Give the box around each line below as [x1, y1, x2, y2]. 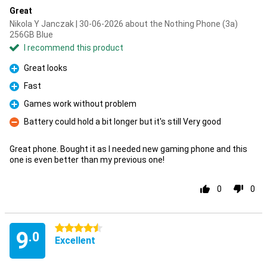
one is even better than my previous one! [10, 155, 164, 164]
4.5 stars [55, 223, 89, 233]
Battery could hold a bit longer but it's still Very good [24, 117, 221, 126]
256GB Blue [10, 30, 53, 39]
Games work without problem [24, 99, 136, 108]
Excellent [55, 235, 95, 246]
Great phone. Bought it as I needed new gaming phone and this [10, 144, 247, 154]
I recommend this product [24, 43, 123, 52]
